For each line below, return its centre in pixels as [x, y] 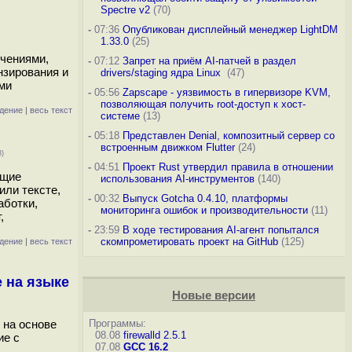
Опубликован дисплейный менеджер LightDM [230, 29]
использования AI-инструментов [177, 179]
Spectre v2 [125, 10]
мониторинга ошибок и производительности [204, 210]
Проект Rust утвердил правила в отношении [227, 167]
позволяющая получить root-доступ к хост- [203, 104]
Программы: [117, 323]
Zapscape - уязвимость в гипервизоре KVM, [226, 92]
